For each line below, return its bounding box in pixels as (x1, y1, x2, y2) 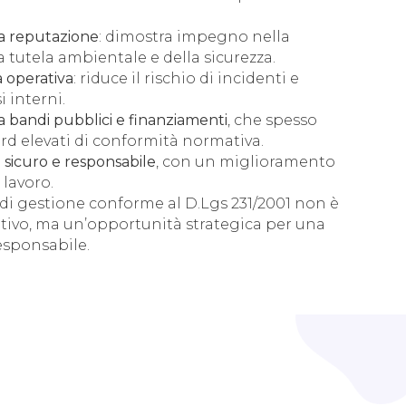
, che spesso (227, 111, 318, 129)
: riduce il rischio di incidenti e (73, 69, 300, 87)
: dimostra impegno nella (99, 27, 291, 45)
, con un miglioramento (156, 152, 336, 170)
